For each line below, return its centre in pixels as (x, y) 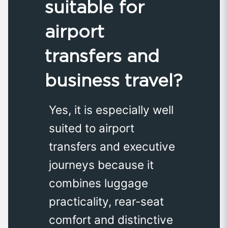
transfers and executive (112, 146)
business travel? (114, 80)
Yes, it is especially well (111, 109)
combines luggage (98, 183)
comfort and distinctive (111, 219)
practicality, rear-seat (106, 201)
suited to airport (92, 128)
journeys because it (101, 164)
